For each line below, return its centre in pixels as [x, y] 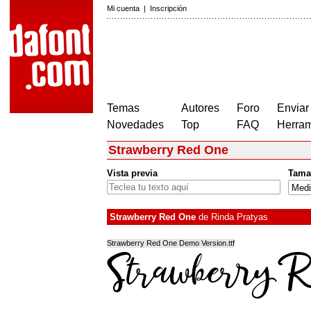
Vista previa [132, 174]
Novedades [135, 125]
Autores [200, 108]
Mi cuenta [123, 8]
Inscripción [168, 8]
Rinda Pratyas [239, 217]
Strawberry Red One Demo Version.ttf [171, 243]
